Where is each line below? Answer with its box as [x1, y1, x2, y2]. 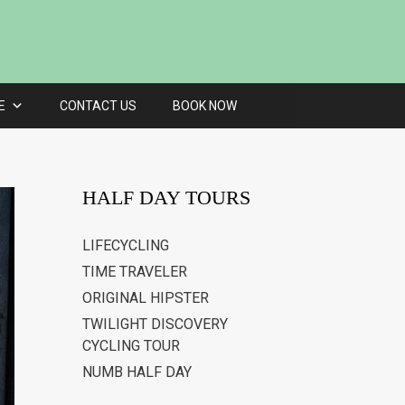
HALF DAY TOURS [82, 186, 250, 210]
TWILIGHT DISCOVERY [82, 316, 228, 334]
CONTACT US [59, 99, 137, 114]
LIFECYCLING [82, 237, 169, 255]
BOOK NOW [172, 99, 237, 114]
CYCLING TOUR [82, 337, 180, 355]
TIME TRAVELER [82, 263, 187, 281]
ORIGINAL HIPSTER [82, 289, 209, 307]
